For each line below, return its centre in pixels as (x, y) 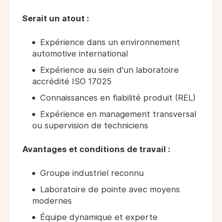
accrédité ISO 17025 (73, 82)
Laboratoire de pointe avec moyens (110, 190)
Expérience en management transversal (118, 114)
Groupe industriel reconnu (92, 173)
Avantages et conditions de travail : (96, 149)
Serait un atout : (56, 19)
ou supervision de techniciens (90, 126)
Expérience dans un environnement (110, 42)
